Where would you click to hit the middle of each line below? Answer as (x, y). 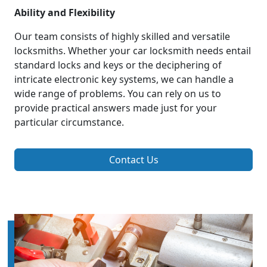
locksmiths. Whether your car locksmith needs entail (133, 51)
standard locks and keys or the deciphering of (118, 65)
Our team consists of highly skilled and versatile (122, 37)
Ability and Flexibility (65, 13)
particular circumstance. (69, 122)
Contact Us (133, 160)
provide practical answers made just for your (116, 108)
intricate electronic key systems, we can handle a (124, 80)
